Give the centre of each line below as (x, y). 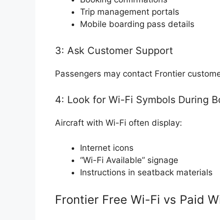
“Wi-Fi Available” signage (129, 160)
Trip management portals (130, 12)
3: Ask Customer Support (114, 50)
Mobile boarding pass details (137, 24)
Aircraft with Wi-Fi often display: (119, 123)
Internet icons (107, 148)
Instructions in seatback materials (146, 172)
